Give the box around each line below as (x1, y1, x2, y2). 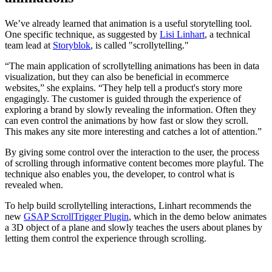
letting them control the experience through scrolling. (5, 233, 206, 243)
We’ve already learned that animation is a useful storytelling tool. (5, 18, 252, 29)
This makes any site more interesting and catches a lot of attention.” (5, 126, 262, 137)
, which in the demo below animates (129, 211, 267, 222)
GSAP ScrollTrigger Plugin (24, 211, 129, 222)
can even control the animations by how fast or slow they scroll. (5, 115, 248, 126)
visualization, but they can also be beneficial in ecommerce (5, 71, 229, 82)
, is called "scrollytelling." (90, 39, 189, 50)
